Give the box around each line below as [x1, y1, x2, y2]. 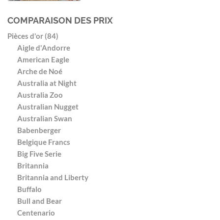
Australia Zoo [17, 90, 63, 99]
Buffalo [17, 185, 42, 193]
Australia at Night [17, 79, 77, 87]
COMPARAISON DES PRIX [7, 15, 113, 26]
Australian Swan [17, 114, 72, 123]
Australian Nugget [17, 102, 79, 111]
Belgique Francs [17, 137, 70, 146]
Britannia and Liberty [17, 173, 88, 182]
